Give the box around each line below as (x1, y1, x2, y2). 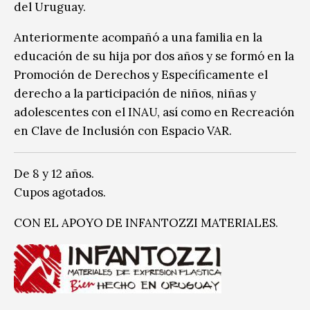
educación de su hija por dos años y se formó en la (14, 48, 294, 64)
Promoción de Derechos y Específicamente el (14, 66, 268, 82)
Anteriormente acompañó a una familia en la (14, 29, 262, 45)
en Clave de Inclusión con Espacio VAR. (14, 122, 232, 138)
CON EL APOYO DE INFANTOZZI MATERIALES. (14, 215, 278, 230)
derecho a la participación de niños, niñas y (14, 85, 256, 101)
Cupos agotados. (14, 184, 106, 200)
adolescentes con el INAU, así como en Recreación (14, 104, 295, 120)
